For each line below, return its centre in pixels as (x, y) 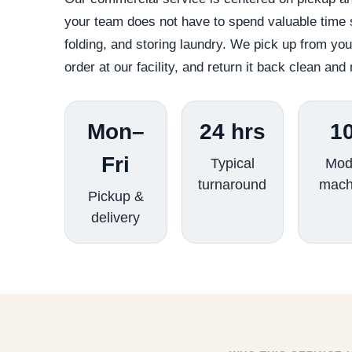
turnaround (233, 185)
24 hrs (232, 132)
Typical (232, 164)
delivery (116, 218)
